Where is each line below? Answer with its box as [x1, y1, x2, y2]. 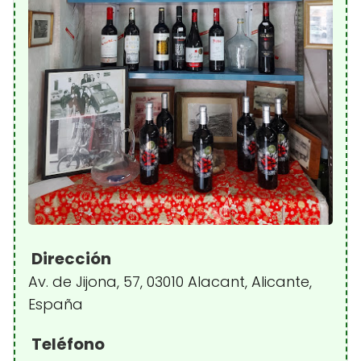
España [28, 294, 83, 314]
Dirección [28, 247, 111, 270]
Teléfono [28, 333, 105, 355]
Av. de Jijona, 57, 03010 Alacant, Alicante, [28, 272, 312, 292]
